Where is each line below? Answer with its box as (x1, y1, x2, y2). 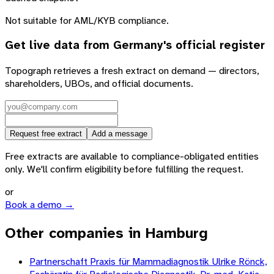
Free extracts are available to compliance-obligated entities (5, 150, 259, 163)
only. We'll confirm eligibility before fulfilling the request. (5, 163, 243, 176)
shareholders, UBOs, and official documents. (5, 77, 193, 91)
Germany (113, 38, 163, 53)
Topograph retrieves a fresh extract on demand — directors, (5, 64, 259, 78)
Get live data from (5, 38, 113, 53)
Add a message (92, 129, 147, 139)
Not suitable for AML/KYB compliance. (5, 13, 169, 27)
